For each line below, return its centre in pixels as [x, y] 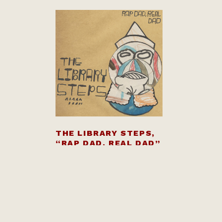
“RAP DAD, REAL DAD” [108, 143]
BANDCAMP [91, 181]
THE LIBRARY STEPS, [105, 133]
